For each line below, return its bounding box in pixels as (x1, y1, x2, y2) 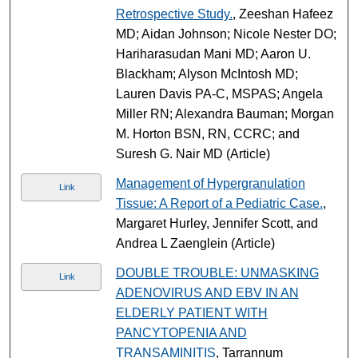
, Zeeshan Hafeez (232, 6, 333, 21)
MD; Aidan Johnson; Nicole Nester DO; (115, 26, 336, 41)
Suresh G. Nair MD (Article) (115, 146, 270, 161)
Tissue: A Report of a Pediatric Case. (115, 196, 323, 210)
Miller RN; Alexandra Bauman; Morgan (115, 106, 334, 121)
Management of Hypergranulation (115, 176, 305, 190)
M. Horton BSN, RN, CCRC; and (115, 126, 300, 141)
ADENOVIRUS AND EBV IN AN (115, 285, 299, 300)
